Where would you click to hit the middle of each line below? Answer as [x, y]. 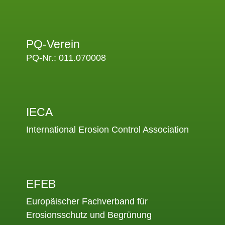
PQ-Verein [53, 44]
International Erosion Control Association [107, 130]
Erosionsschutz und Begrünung [89, 215]
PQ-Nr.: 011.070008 [66, 58]
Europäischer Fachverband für [87, 201]
